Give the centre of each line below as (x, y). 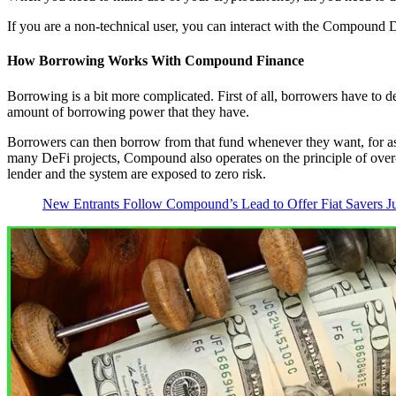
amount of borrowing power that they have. (128, 111)
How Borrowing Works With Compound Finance (156, 61)
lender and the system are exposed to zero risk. (137, 173)
